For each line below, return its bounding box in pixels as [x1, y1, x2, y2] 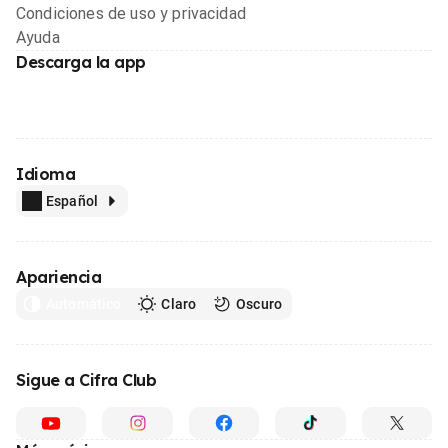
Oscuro [236, 295, 282, 312]
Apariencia [16, 266, 102, 287]
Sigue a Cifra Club [16, 369, 157, 390]
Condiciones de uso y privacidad [16, 3, 246, 23]
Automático [46, 295, 122, 312]
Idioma [16, 163, 76, 184]
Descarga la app [16, 51, 146, 72]
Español [46, 192, 98, 209]
